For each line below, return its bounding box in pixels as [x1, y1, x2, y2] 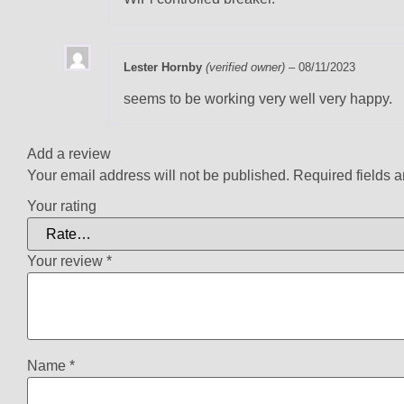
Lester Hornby [124, 60, 206, 75]
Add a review [27, 145, 111, 161]
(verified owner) [206, 60, 285, 75]
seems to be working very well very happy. [124, 90, 392, 106]
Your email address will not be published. [27, 167, 289, 183]
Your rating [27, 198, 96, 215]
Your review [27, 253, 106, 270]
